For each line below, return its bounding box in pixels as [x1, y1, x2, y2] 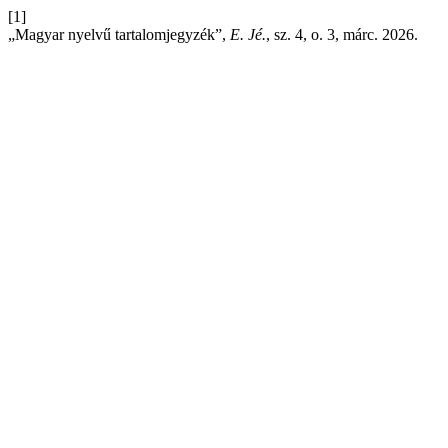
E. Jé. [230, 26, 266, 43]
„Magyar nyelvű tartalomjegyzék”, [8, 26, 230, 43]
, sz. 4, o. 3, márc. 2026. [266, 26, 418, 43]
